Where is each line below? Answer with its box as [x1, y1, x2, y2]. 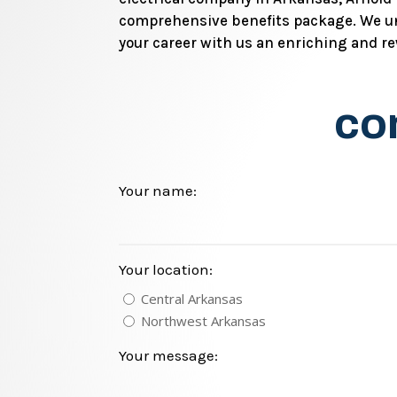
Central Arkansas [141, 289, 244, 307]
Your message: [119, 346, 219, 364]
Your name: [119, 182, 198, 200]
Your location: [119, 261, 214, 279]
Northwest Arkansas [141, 311, 267, 330]
